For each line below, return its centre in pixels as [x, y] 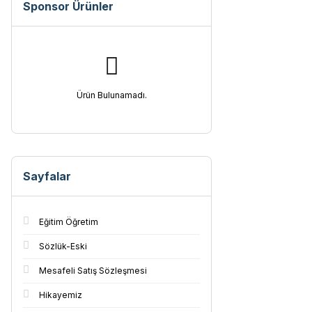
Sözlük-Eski [63, 246]
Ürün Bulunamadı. [111, 95]
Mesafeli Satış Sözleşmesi [93, 271]
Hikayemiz [61, 295]
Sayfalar [47, 176]
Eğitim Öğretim [69, 222]
